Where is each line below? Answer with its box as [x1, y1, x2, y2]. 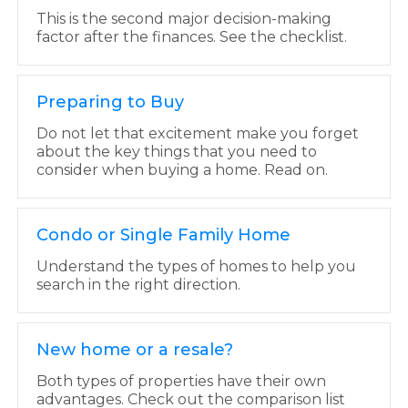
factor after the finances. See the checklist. [36, 28, 347, 46]
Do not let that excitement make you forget [36, 125, 359, 142]
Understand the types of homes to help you [36, 258, 356, 275]
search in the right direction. [36, 276, 240, 293]
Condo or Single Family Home [36, 225, 291, 245]
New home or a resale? [36, 340, 233, 360]
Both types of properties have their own [36, 372, 326, 390]
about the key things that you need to [36, 143, 317, 160]
